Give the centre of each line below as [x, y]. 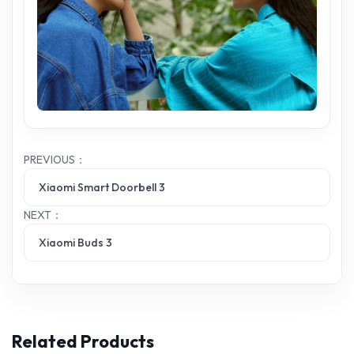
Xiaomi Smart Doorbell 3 [102, 187]
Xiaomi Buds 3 [75, 242]
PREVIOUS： [55, 159]
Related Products [83, 341]
